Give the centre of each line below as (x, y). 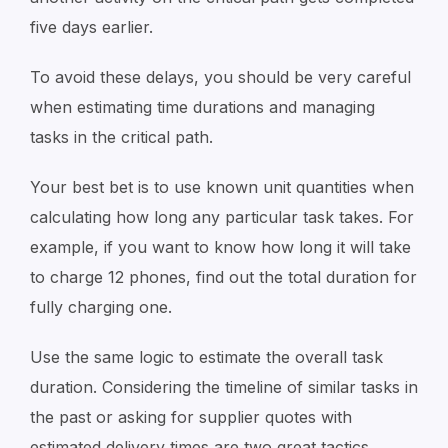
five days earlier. (91, 27)
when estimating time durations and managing (202, 107)
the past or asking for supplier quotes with (191, 417)
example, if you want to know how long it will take (220, 247)
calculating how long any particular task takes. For (222, 217)
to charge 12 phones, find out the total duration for (223, 277)
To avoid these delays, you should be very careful (220, 77)
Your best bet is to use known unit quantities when (222, 187)
